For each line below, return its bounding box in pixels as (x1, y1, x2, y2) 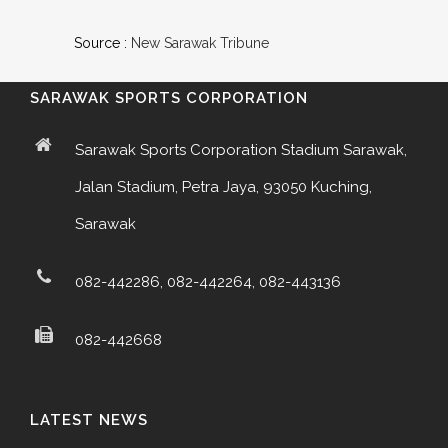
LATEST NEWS (30, 411, 148, 429)
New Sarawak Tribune (131, 35, 269, 51)
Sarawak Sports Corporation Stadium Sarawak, (75, 141, 407, 159)
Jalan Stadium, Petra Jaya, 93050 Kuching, (75, 178, 372, 196)
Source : (74, 35, 131, 51)
